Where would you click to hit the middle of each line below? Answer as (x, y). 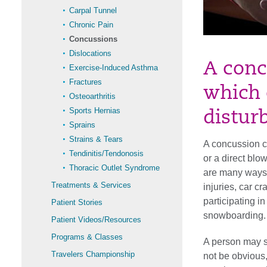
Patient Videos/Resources (96, 220)
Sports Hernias (95, 111)
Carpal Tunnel (93, 10)
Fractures (86, 82)
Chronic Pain (91, 25)
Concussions (93, 39)
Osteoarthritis (92, 96)
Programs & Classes (87, 237)
